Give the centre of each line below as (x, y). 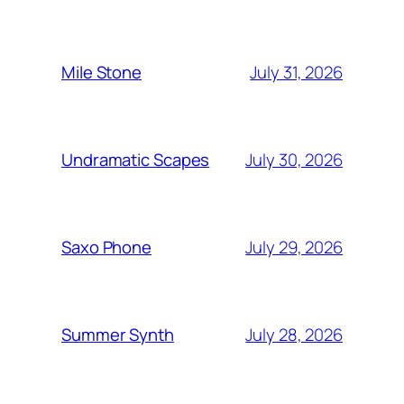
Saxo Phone (106, 248)
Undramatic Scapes (136, 160)
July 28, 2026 (294, 334)
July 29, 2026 (294, 247)
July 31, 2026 (296, 72)
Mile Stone (101, 73)
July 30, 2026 (294, 159)
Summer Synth (118, 335)
